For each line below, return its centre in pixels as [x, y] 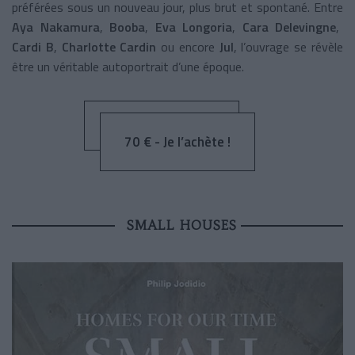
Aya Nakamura [56, 27]
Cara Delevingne [289, 27]
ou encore [188, 47]
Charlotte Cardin [109, 47]
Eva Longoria [191, 27]
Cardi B [33, 47]
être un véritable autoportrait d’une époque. [130, 67]
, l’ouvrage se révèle [288, 47]
